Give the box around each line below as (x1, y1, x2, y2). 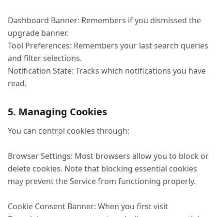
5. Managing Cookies (8, 105, 107, 118)
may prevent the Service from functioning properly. (8, 176, 196, 186)
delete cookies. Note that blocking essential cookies (8, 163, 197, 174)
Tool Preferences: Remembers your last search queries (8, 40, 208, 51)
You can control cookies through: (8, 125, 129, 136)
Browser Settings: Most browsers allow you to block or (8, 151, 209, 161)
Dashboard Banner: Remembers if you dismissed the (8, 15, 201, 26)
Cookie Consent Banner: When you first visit (8, 201, 168, 212)
